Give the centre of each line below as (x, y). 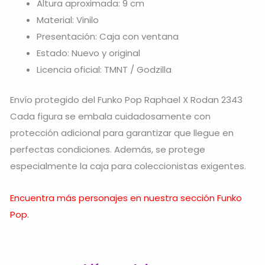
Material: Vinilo (68, 20)
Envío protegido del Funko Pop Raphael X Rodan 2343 (126, 99)
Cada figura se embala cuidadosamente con (110, 116)
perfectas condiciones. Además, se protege (108, 149)
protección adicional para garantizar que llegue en (122, 132)
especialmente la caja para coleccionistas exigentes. (128, 166)
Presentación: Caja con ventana (108, 37)
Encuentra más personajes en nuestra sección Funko (126, 198)
